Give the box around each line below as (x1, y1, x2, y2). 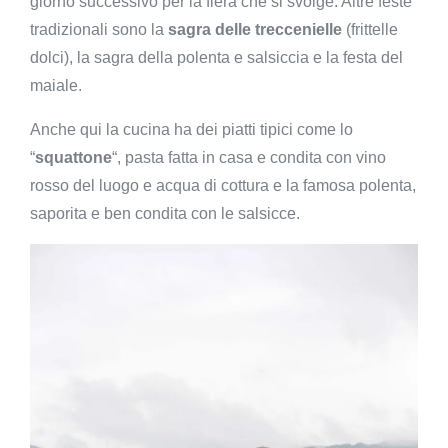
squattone (35, 148, 112, 166)
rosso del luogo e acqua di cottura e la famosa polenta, (30, 176, 416, 194)
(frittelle (342, 20, 398, 38)
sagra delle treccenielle (168, 20, 342, 38)
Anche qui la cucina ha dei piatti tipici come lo (30, 120, 353, 138)
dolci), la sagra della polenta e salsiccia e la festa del (30, 48, 403, 66)
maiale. (30, 76, 82, 94)
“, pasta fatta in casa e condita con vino (112, 148, 386, 166)
